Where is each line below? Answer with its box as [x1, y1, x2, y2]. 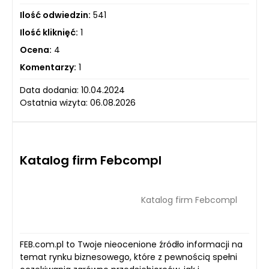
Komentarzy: [20, 61, 76, 73]
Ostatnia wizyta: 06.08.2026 [20, 97, 136, 109]
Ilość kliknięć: [20, 26, 78, 38]
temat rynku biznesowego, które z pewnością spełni [20, 251, 237, 263]
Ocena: [20, 44, 52, 56]
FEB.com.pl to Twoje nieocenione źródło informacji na [20, 238, 243, 250]
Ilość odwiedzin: [20, 9, 91, 21]
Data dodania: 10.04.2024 [20, 84, 125, 96]
